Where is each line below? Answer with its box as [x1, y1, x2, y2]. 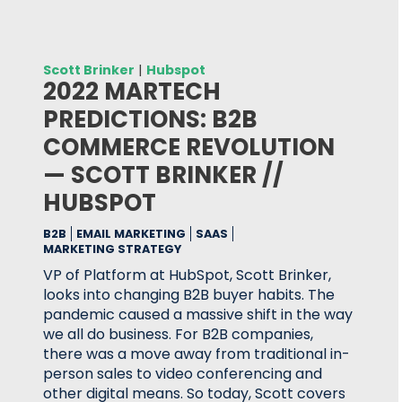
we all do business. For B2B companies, [43, 324, 313, 345]
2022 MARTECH [43, 75, 221, 108]
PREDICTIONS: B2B [43, 103, 258, 135]
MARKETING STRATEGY [43, 241, 181, 257]
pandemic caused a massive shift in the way [43, 304, 353, 325]
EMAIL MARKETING [76, 226, 186, 241]
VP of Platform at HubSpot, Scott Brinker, [43, 265, 331, 285]
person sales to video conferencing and [43, 363, 322, 384]
